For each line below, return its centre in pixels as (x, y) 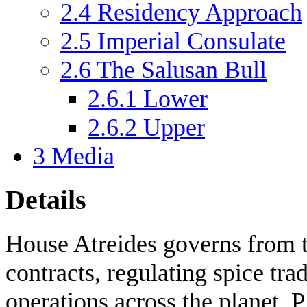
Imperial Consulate (192, 41)
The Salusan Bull (182, 70)
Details (46, 200)
